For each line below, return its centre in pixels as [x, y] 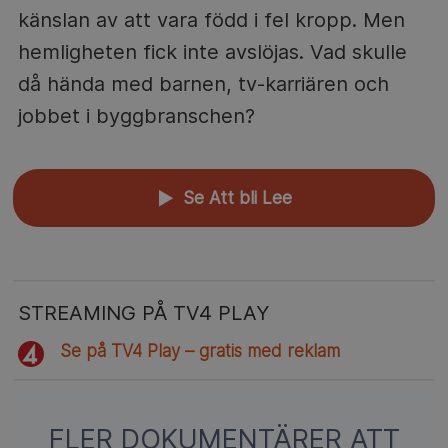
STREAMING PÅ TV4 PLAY [143, 312]
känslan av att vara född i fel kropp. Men [211, 19]
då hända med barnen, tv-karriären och [203, 83]
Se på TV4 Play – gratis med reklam [200, 350]
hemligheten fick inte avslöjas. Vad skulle [212, 51]
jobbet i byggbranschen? [136, 115]
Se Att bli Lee [235, 197]
